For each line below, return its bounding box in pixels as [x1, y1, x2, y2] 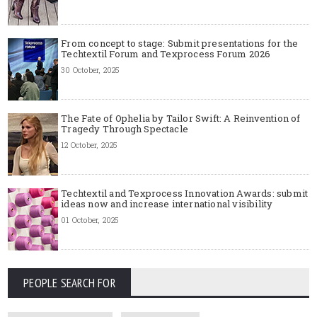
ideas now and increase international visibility [61, 197, 273, 210]
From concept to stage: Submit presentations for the [61, 36, 299, 50]
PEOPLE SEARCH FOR [23, 275, 115, 291]
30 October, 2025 [61, 64, 120, 75]
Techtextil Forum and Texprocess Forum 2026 [61, 47, 271, 60]
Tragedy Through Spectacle [61, 122, 189, 135]
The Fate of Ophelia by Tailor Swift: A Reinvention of [61, 111, 301, 125]
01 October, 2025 [61, 214, 119, 225]
